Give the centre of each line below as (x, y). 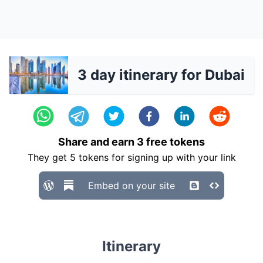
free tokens (174, 142)
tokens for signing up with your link (156, 157)
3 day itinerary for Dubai (161, 75)
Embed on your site (131, 186)
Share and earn (97, 142)
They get (48, 157)
